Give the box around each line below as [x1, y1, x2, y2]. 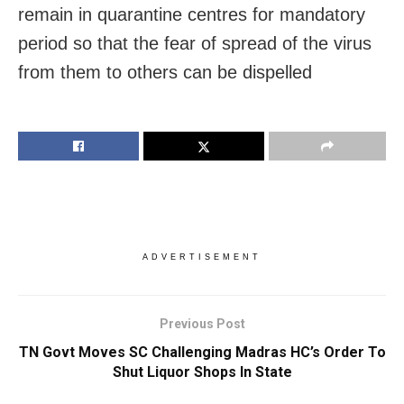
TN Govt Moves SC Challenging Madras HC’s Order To [18, 344, 386, 362]
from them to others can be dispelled [18, 62, 312, 83]
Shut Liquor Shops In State [112, 363, 292, 381]
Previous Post [159, 317, 245, 332]
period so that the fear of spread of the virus [18, 33, 372, 54]
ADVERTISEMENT [142, 252, 262, 262]
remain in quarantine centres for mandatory [18, 5, 365, 25]
